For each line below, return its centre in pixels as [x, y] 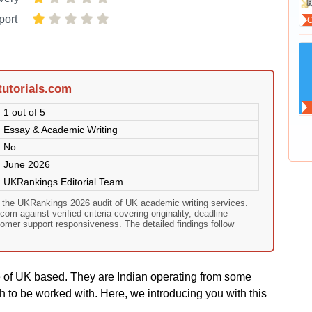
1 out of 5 [24, 112]
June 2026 [27, 164]
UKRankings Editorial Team [63, 182]
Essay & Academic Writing [61, 130]
